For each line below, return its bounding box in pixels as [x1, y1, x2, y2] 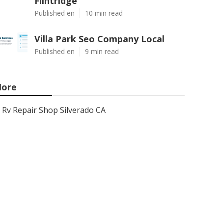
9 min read [85, 47, 119, 56]
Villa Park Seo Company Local [34, 33, 165, 45]
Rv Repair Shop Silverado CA [2, 105, 106, 115]
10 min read [85, 8, 123, 18]
